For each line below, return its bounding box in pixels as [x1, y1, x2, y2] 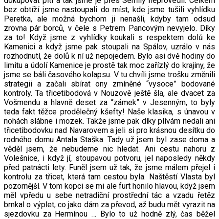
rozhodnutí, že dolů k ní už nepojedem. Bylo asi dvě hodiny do [4, 51, 215, 61]
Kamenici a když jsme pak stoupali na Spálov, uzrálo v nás [4, 42, 215, 51]
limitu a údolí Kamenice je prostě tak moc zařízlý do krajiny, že [4, 60, 215, 70]
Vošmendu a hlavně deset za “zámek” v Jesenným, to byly [4, 97, 215, 107]
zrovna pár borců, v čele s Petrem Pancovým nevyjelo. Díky [4, 23, 215, 33]
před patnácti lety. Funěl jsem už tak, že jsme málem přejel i [4, 162, 215, 172]
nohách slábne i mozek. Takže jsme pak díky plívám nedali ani [4, 116, 215, 126]
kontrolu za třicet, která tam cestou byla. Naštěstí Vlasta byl [4, 172, 215, 181]
